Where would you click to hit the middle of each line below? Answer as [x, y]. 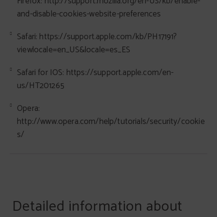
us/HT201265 [41, 86]
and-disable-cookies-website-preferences [89, 14]
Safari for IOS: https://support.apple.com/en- [95, 73]
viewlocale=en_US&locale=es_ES [74, 50]
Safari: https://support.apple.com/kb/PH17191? [97, 37]
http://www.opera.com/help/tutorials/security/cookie [111, 122]
